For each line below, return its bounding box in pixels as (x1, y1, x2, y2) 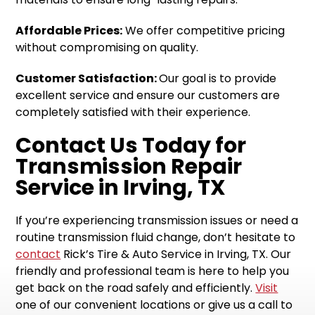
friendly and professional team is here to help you (15, 262, 290, 279)
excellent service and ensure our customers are (15, 86, 281, 103)
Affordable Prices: (15, 22, 123, 39)
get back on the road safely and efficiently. (15, 279, 256, 296)
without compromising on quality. (15, 39, 199, 56)
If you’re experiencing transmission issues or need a (15, 212, 299, 229)
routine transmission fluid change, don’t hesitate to (15, 229, 296, 245)
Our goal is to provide (159, 70, 277, 86)
